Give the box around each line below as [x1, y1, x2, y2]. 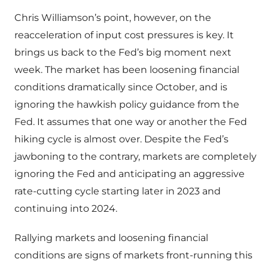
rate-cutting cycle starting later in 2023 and [14, 185, 221, 197]
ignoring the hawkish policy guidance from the [14, 99, 239, 111]
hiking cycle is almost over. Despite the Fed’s [14, 133, 229, 145]
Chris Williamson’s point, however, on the [14, 12, 211, 24]
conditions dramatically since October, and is [14, 81, 227, 93]
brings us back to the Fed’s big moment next [14, 47, 232, 59]
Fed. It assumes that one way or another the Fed [14, 116, 247, 128]
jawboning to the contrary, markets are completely [14, 151, 257, 163]
